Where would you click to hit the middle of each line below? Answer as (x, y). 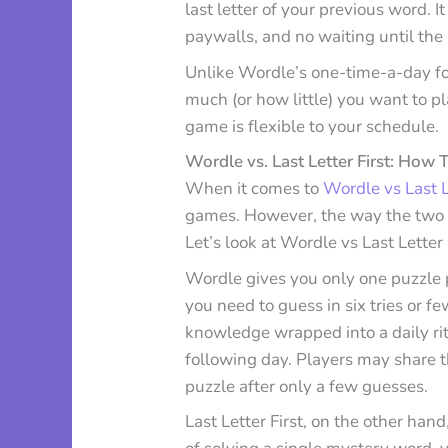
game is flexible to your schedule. (312, 126)
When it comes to (252, 189)
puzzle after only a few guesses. (307, 386)
